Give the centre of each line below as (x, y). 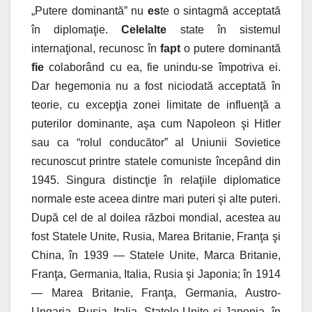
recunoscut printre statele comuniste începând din (156, 162)
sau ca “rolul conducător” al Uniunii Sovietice (156, 143)
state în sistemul (231, 30)
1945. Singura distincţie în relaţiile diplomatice (156, 180)
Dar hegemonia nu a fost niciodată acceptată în (156, 86)
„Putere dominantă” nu (89, 11)
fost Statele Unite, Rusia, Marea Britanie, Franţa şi (156, 237)
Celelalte (151, 30)
